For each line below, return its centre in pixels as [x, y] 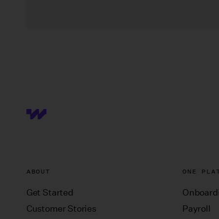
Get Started [50, 192]
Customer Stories [61, 208]
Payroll [196, 208]
